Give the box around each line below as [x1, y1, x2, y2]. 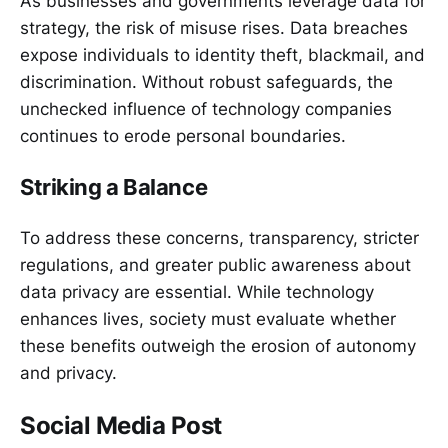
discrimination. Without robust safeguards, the [20, 71, 393, 92]
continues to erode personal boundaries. [20, 125, 346, 146]
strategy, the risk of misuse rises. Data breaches [20, 17, 408, 38]
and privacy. [20, 362, 117, 383]
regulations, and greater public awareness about [20, 254, 411, 275]
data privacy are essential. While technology [20, 281, 374, 302]
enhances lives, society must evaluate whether [20, 308, 396, 329]
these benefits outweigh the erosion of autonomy [20, 335, 416, 356]
